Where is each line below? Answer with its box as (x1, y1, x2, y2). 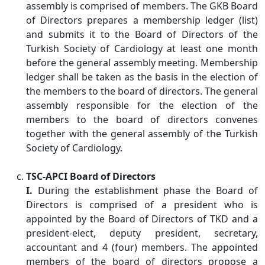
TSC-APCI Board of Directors (26, 170, 156, 183)
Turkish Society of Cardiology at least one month (26, 42, 258, 55)
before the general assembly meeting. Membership (26, 56, 258, 69)
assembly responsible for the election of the (26, 99, 258, 112)
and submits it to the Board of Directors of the (26, 28, 258, 41)
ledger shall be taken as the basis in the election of (26, 70, 258, 83)
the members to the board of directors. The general (26, 85, 258, 98)
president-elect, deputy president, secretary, (26, 227, 258, 240)
